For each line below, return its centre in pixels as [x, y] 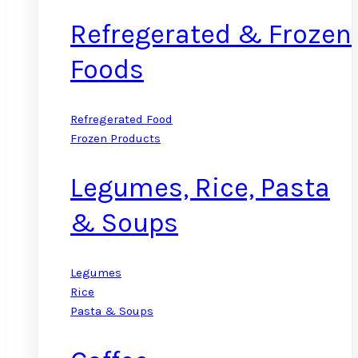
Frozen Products [115, 138]
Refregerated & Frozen [211, 34]
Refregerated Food [121, 119]
